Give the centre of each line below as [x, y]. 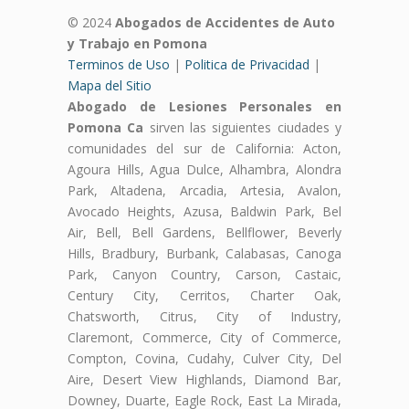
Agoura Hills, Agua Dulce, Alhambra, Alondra [204, 170]
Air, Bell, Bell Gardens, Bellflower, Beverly [204, 233]
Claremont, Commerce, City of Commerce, [204, 338]
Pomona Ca [106, 128]
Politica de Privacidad [247, 65]
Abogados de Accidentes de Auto [225, 23]
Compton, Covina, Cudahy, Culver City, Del [204, 359]
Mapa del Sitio [110, 86]
